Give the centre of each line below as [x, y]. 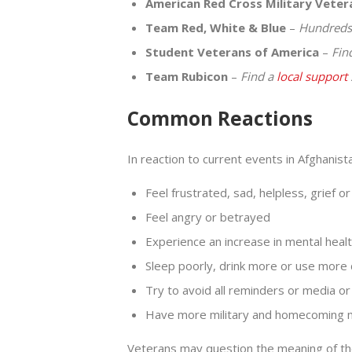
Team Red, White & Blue [215, 27]
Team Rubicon [186, 76]
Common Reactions [220, 119]
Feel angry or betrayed [207, 216]
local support [312, 76]
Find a [258, 76]
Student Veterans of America [232, 51]
